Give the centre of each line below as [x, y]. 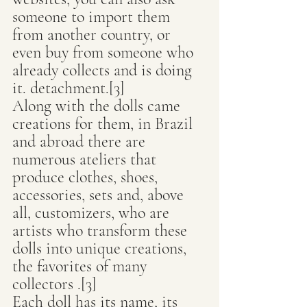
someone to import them [93, 17]
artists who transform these [102, 231]
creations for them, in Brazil [105, 124]
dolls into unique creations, [101, 248]
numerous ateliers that [86, 159]
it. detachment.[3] [69, 88]
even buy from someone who [105, 52]
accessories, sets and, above [100, 195]
